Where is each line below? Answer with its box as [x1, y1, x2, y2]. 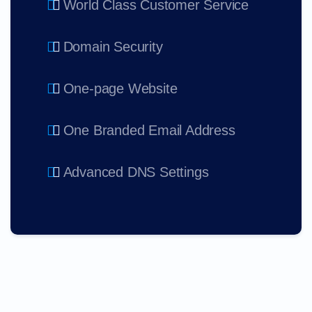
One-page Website [63, 81, 178, 97]
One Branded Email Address [63, 123, 235, 139]
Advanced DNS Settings [63, 164, 209, 180]
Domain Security [63, 39, 163, 55]
